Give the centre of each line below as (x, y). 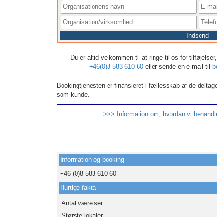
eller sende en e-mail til (178, 67)
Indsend (197, 36)
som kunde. (73, 95)
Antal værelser (82, 203)
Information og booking (92, 160)
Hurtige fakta (78, 188)
